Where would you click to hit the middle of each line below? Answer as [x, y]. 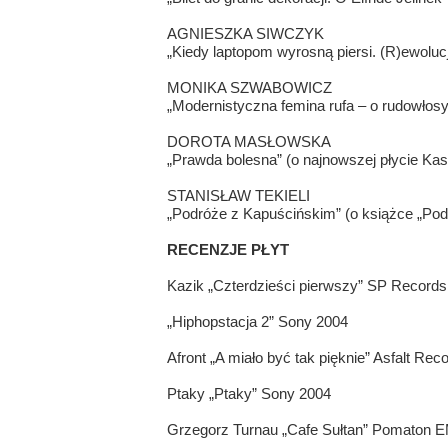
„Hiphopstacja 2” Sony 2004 [257, 322]
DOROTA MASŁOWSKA [248, 142]
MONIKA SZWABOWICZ [249, 88]
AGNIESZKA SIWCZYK [245, 34]
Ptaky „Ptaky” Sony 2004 [248, 394]
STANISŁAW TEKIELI [238, 196]
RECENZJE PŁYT [227, 250]
